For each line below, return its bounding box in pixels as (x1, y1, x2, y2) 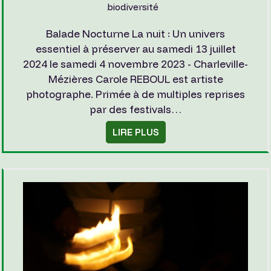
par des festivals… (90, 102, 181, 116)
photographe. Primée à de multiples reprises (26, 87, 245, 100)
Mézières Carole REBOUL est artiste (48, 72, 223, 85)
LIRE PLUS (112, 126, 159, 138)
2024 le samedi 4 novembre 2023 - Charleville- (23, 57, 248, 70)
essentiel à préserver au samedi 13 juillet (35, 42, 236, 55)
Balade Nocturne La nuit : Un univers (46, 27, 225, 40)
